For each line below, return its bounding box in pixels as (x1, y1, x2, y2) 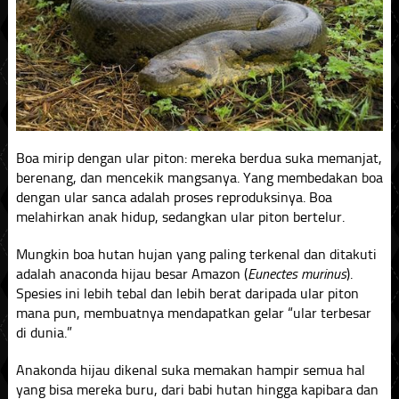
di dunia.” (15, 323, 72, 341)
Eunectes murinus (247, 265, 346, 282)
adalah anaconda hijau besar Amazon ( (15, 265, 248, 282)
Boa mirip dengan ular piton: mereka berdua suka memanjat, (15, 149, 382, 167)
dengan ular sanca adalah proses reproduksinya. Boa (15, 188, 332, 206)
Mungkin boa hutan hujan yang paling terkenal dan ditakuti (15, 245, 377, 263)
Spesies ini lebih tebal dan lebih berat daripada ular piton (15, 284, 359, 302)
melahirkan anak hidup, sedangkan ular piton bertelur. (15, 208, 345, 225)
